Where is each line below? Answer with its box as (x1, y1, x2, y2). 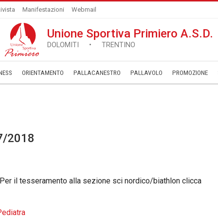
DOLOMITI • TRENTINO (47, 41, 135, 49)
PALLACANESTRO (73, 69, 121, 76)
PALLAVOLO (130, 69, 163, 76)
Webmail (72, 6, 96, 13)
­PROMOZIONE (172, 69, 208, 76)
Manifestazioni (22, 6, 64, 13)
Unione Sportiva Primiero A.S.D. (47, 27, 213, 40)
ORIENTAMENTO (22, 69, 64, 76)
